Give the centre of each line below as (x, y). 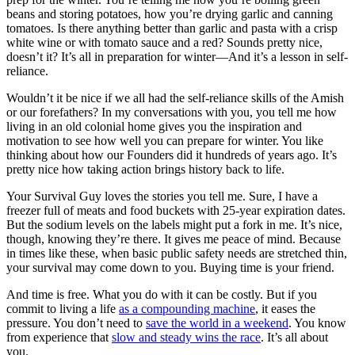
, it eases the (285, 308)
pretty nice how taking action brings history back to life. (145, 169)
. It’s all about (294, 337)
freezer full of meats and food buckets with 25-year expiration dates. (176, 210)
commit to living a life (63, 308)
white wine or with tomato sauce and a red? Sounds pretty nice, (164, 42)
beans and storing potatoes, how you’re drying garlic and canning (170, 13)
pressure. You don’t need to (76, 323)
